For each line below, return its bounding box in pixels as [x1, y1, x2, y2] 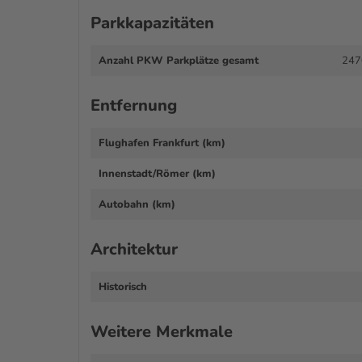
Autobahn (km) [99, 197, 175, 213]
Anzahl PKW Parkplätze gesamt [99, 53, 259, 69]
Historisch [99, 280, 147, 295]
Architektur [90, 238, 178, 261]
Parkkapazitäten [90, 12, 214, 35]
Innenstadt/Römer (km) [99, 166, 216, 182]
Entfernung [90, 95, 177, 117]
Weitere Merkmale [90, 321, 233, 343]
